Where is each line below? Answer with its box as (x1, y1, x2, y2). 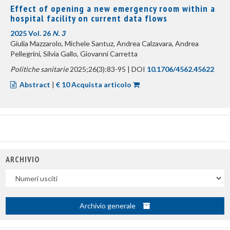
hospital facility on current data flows (10, 12, 167, 24)
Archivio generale (80, 201, 137, 210)
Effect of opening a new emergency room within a (10, 3, 215, 14)
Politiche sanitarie (10, 65, 68, 73)
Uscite (5, 169, 27, 178)
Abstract (19, 80, 50, 89)
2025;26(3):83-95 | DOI (68, 65, 147, 73)
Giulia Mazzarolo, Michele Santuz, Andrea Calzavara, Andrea (10, 39, 199, 48)
